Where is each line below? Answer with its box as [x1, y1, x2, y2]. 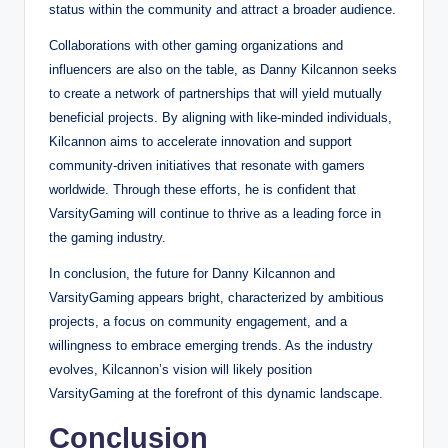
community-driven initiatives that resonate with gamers [49, 157, 365, 173]
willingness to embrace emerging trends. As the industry [49, 337, 373, 353]
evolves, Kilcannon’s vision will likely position [49, 361, 312, 377]
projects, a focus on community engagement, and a [49, 313, 347, 329]
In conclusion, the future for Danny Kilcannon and [49, 265, 335, 281]
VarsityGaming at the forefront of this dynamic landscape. [49, 385, 383, 401]
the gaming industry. [49, 229, 166, 245]
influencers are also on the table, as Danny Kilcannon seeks [49, 61, 397, 77]
